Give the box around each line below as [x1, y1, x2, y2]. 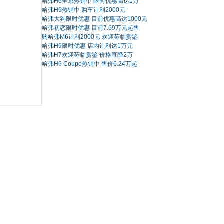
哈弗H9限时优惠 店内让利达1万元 [42, 42, 133, 49]
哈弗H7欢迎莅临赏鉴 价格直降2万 [42, 51, 133, 58]
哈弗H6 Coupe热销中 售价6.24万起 [42, 60, 137, 67]
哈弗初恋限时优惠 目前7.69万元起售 [42, 24, 139, 31]
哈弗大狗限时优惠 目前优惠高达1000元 [42, 15, 147, 22]
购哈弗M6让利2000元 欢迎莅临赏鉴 [42, 33, 138, 40]
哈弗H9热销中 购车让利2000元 [42, 6, 125, 13]
